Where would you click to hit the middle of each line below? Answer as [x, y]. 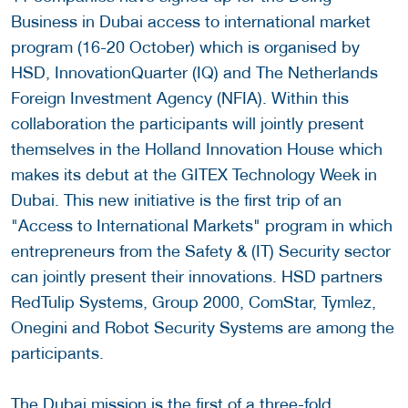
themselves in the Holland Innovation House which [197, 148]
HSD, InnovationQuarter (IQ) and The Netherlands [194, 72]
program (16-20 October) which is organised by [185, 46]
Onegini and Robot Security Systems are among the [203, 327]
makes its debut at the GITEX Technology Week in [194, 174]
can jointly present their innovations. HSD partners [197, 276]
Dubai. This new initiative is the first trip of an [176, 199]
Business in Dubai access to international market [191, 21]
